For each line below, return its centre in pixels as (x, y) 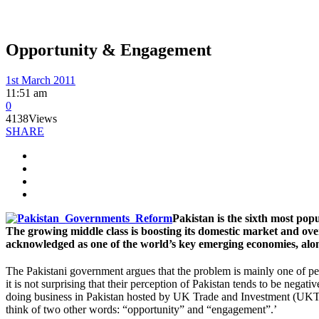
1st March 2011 (41, 80)
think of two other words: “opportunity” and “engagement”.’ (141, 309)
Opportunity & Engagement (109, 49)
